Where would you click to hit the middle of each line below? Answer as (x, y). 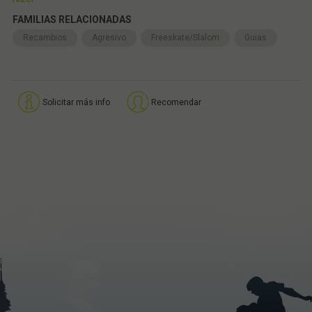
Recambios (45, 37)
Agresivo (109, 37)
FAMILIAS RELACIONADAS (72, 19)
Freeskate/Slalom (185, 37)
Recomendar (176, 102)
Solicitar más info (76, 102)
